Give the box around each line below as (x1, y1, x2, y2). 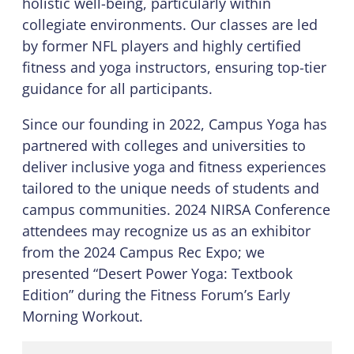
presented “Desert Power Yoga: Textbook (22, 263, 292, 283)
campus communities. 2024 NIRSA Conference (22, 199, 330, 219)
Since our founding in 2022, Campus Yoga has (22, 114, 327, 134)
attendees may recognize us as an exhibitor (22, 220, 311, 240)
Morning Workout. (22, 306, 143, 326)
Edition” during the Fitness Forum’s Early (22, 284, 290, 304)
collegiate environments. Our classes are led (22, 14, 318, 34)
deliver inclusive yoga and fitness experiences (22, 156, 326, 176)
